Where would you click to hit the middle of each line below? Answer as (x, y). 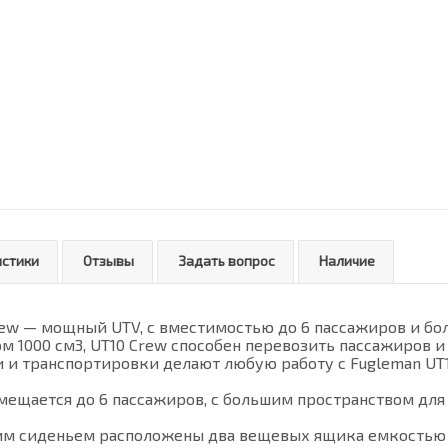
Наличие (347, 260)
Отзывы (108, 260)
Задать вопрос (226, 260)
